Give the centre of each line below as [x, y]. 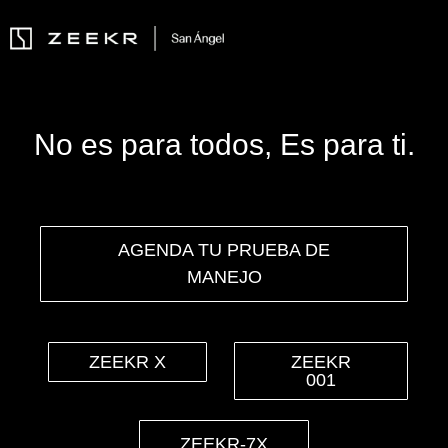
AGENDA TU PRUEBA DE [224, 250]
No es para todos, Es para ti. [224, 144]
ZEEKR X [127, 362]
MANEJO [224, 277]
